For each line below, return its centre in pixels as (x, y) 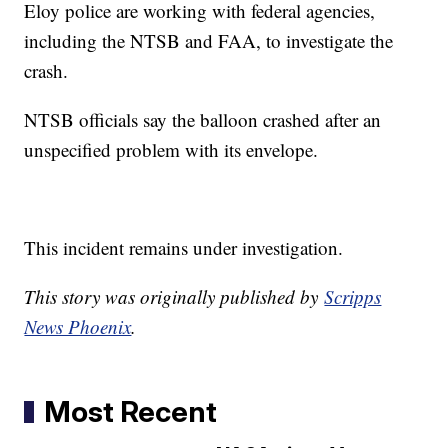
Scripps (353, 297)
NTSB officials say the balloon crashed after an (203, 120)
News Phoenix (78, 327)
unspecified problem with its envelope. (171, 150)
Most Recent (131, 412)
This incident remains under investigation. (184, 248)
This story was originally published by (174, 297)
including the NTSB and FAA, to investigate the (209, 41)
